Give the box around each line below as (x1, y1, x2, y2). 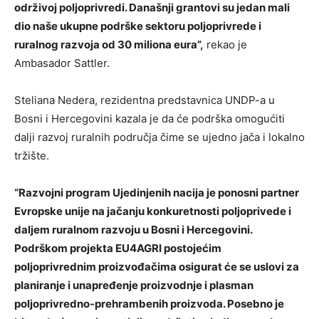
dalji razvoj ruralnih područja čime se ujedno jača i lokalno (14, 130, 305, 144)
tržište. (14, 148, 49, 162)
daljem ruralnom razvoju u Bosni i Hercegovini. (14, 222, 252, 236)
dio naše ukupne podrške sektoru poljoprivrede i (14, 19, 261, 33)
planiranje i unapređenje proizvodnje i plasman (14, 278, 253, 292)
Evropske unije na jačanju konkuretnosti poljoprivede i (14, 204, 291, 218)
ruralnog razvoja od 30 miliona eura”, (14, 37, 204, 51)
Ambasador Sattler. (14, 56, 110, 70)
